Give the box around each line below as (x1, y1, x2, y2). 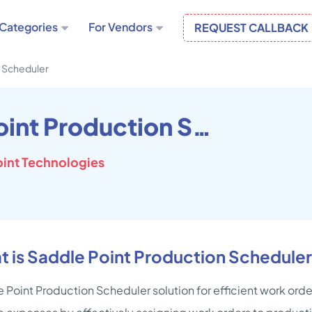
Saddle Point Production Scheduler (192, 111, 211, 141)
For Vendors (88, 19, 153, 34)
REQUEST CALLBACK (194, 20, 309, 35)
